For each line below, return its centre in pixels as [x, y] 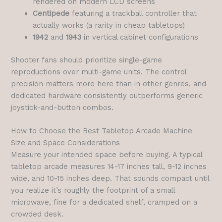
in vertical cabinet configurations [140, 37]
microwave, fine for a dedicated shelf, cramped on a [104, 202]
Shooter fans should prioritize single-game [87, 60]
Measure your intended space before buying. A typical [107, 154]
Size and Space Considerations [66, 142]
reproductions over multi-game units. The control [99, 72]
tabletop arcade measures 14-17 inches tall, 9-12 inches [109, 166]
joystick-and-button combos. [62, 107]
